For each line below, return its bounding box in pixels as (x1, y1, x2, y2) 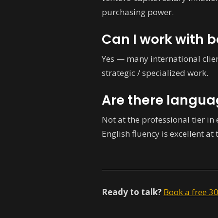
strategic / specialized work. (102, 67, 208, 78)
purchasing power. (102, 6, 174, 18)
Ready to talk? (102, 186, 162, 198)
